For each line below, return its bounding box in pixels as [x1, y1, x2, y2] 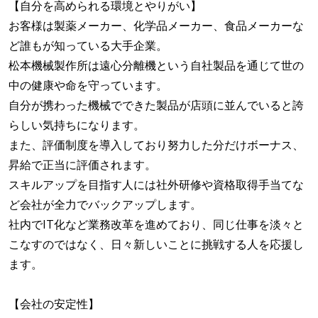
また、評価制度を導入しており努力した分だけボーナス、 [9, 137, 304, 153]
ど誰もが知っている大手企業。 [9, 38, 168, 54]
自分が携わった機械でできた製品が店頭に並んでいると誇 [9, 97, 304, 114]
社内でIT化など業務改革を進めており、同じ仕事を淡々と [9, 216, 304, 233]
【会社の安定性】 [9, 296, 99, 312]
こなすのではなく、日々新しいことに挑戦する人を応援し [9, 236, 304, 253]
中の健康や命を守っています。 [9, 77, 168, 94]
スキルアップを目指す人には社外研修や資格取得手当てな [9, 177, 304, 193]
